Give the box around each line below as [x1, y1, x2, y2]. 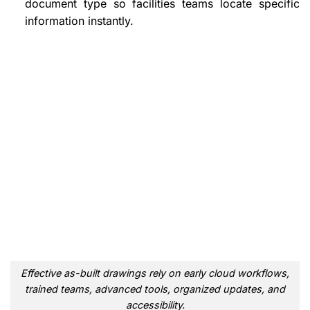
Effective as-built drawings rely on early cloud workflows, [21, 266, 289, 279]
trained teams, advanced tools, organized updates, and [25, 282, 285, 295]
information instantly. [24, 13, 134, 28]
